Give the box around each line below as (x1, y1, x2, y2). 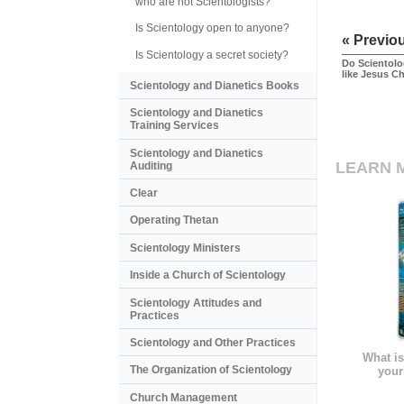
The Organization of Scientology (130, 363, 292, 377)
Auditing (130, 159, 172, 172)
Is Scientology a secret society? (135, 48, 289, 61)
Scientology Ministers (130, 241, 241, 254)
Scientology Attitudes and (130, 296, 262, 309)
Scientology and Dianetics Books (130, 78, 299, 92)
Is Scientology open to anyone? (135, 22, 289, 35)
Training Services (130, 119, 219, 133)
